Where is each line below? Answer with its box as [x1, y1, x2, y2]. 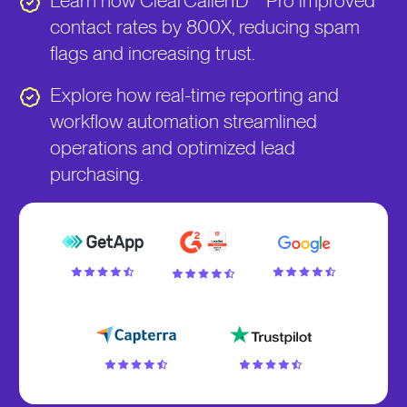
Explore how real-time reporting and [50, 84, 340, 107]
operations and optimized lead [50, 136, 296, 160]
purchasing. [50, 163, 144, 186]
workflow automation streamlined [50, 110, 318, 134]
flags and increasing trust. [50, 42, 256, 65]
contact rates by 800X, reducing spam [50, 15, 361, 39]
